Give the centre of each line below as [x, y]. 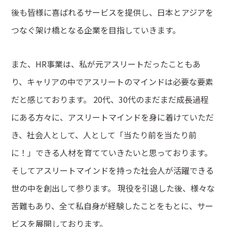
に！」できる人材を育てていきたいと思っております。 [112, 153]
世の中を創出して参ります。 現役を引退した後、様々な [113, 188]
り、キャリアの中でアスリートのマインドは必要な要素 [112, 82]
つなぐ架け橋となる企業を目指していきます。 [96, 30]
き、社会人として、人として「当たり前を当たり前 [104, 135]
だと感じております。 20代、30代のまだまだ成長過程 [110, 100]
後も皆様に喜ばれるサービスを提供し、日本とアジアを [112, 12]
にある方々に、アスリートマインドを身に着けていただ [113, 117]
